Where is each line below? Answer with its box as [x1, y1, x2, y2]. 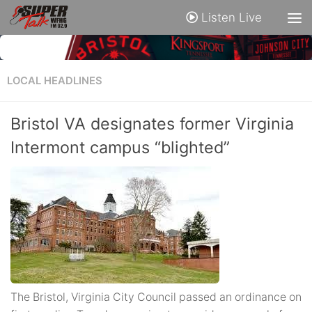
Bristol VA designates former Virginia [10, 114, 294, 134]
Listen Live [198, 10, 262, 24]
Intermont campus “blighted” [10, 137, 230, 158]
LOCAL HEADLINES [7, 75, 102, 88]
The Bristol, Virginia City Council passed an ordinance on [10, 290, 302, 304]
